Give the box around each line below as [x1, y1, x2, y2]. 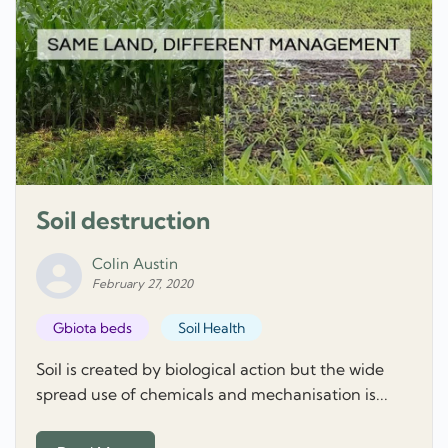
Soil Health [177, 318, 245, 337]
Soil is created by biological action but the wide [36, 359, 384, 380]
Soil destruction [36, 205, 210, 236]
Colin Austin [92, 254, 178, 274]
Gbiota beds [53, 318, 132, 337]
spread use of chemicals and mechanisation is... [36, 384, 388, 405]
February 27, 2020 [92, 276, 193, 292]
